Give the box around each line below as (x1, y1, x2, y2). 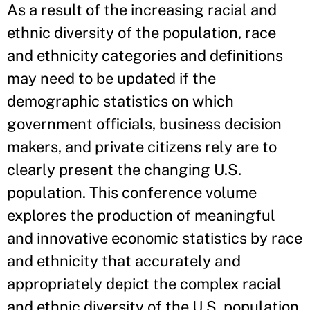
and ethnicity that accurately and (7, 252, 241, 270)
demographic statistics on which (7, 92, 234, 110)
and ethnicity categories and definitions (7, 46, 283, 64)
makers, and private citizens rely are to (7, 138, 277, 156)
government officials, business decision (7, 115, 282, 133)
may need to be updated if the (7, 69, 216, 87)
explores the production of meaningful (7, 206, 275, 224)
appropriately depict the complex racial (7, 275, 282, 293)
